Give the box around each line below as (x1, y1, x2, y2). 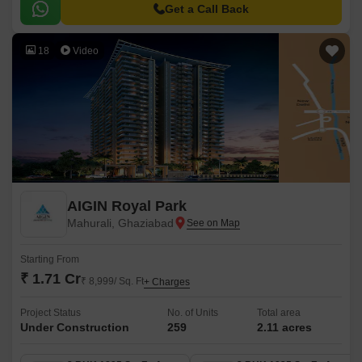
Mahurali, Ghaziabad (67, 217, 174, 229)
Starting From (20, 254, 79, 265)
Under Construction (20, 321, 129, 334)
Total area (256, 307, 301, 318)
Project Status (20, 307, 81, 318)
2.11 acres (256, 321, 312, 334)
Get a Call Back (165, 2, 249, 15)
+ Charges (144, 276, 190, 288)
